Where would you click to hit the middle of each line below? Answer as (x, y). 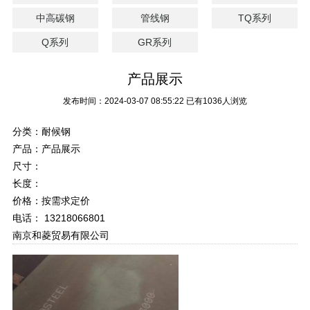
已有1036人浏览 (217, 101)
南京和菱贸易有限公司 (61, 235)
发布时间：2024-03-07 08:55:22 (125, 101)
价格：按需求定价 (51, 201)
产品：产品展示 (46, 149)
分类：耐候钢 (41, 131)
